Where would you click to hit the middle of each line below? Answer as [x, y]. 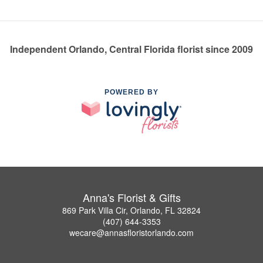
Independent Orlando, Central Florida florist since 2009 [131, 49]
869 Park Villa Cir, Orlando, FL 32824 [131, 210]
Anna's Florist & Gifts [131, 198]
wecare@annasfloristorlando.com [131, 233]
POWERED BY [131, 92]
